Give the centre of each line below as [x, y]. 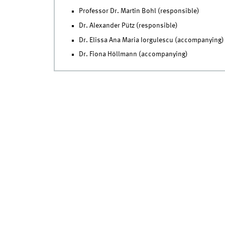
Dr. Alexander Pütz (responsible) [128, 25]
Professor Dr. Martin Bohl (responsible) [139, 11]
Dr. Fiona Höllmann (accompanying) [133, 54]
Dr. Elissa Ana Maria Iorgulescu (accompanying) [151, 40]
